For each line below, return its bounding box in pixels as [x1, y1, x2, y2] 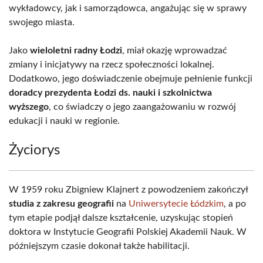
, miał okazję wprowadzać [122, 46, 227, 55]
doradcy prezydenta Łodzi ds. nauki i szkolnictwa [9, 88, 212, 97]
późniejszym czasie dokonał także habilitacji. [9, 241, 190, 251]
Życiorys [9, 143, 60, 157]
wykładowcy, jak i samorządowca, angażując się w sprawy [9, 4, 247, 13]
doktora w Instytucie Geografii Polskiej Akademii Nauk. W [9, 227, 247, 237]
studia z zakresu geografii [9, 199, 114, 208]
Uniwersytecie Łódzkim [129, 199, 224, 208]
